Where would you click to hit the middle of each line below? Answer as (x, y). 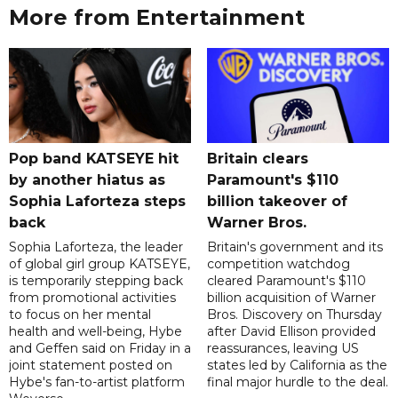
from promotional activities (92, 298)
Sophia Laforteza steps (97, 202)
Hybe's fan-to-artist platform (97, 382)
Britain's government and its (295, 247)
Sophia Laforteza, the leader (96, 247)
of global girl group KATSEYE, (99, 264)
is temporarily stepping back (96, 281)
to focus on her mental (80, 315)
